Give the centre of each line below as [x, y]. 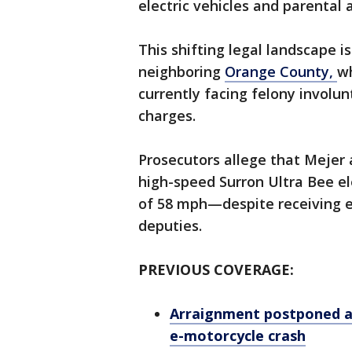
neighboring [181, 71]
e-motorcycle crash [238, 335]
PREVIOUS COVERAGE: [218, 269]
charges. [169, 115]
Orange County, [281, 71]
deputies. [172, 225]
